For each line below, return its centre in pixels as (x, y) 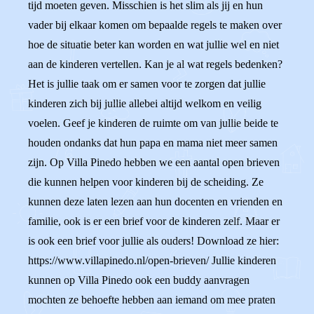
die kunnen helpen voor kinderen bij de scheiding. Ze (146, 182)
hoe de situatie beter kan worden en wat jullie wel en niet (153, 45)
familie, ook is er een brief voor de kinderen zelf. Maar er (154, 221)
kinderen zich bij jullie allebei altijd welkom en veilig (145, 103)
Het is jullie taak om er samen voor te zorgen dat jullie (147, 84)
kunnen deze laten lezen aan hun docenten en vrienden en (155, 202)
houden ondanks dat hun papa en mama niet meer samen (153, 143)
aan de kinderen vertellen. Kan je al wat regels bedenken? (155, 64)
